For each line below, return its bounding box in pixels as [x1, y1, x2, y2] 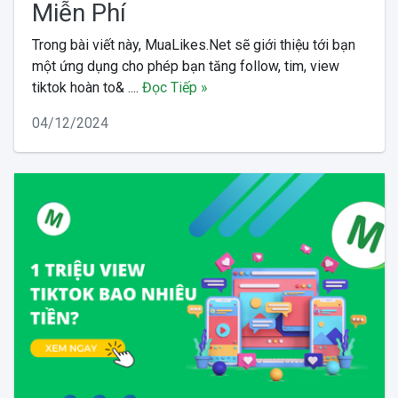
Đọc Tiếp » [141, 78, 208, 96]
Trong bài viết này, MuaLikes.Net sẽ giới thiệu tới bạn [31, 36, 355, 53]
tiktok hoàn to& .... [31, 78, 142, 96]
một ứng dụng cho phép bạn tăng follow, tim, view [31, 57, 339, 75]
